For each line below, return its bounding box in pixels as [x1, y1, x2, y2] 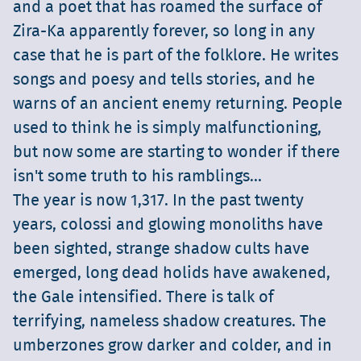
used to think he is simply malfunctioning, [13, 120, 322, 137]
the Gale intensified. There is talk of [13, 289, 274, 306]
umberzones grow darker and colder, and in [13, 338, 332, 355]
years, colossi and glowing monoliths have [13, 217, 323, 234]
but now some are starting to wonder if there [13, 144, 340, 161]
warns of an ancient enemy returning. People [13, 96, 342, 113]
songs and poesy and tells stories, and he [13, 72, 315, 89]
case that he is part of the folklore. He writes [13, 48, 338, 64]
